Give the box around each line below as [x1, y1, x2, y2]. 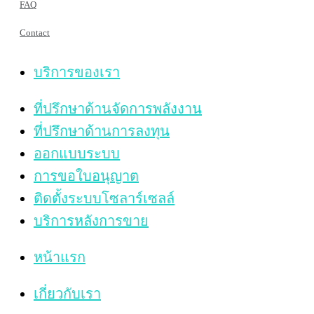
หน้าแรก [34, 249, 86, 265]
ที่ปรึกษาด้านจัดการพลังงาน [34, 100, 202, 116]
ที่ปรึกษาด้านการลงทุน [34, 123, 170, 139]
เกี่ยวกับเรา [34, 285, 101, 301]
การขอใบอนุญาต [34, 168, 139, 184]
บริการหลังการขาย [34, 212, 149, 228]
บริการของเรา [34, 64, 120, 80]
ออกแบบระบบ [34, 145, 120, 161]
